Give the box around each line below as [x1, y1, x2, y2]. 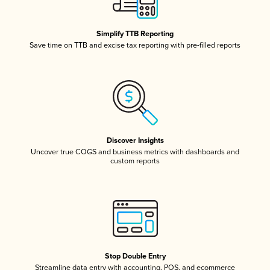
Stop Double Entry [104, 251, 166, 261]
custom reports [110, 156, 160, 166]
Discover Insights [106, 136, 164, 145]
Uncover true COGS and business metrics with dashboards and [31, 147, 239, 157]
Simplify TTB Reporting [96, 29, 174, 39]
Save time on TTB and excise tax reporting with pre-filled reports [30, 40, 240, 50]
